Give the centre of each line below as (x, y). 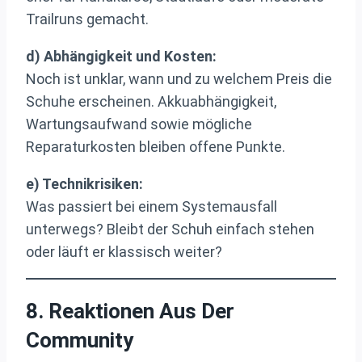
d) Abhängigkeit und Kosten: (121, 56)
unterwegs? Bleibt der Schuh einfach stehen (170, 229)
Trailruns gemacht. (87, 19)
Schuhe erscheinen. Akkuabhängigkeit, (151, 101)
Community (80, 341)
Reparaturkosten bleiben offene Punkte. (156, 146)
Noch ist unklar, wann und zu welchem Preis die (179, 78)
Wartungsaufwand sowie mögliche (139, 124)
